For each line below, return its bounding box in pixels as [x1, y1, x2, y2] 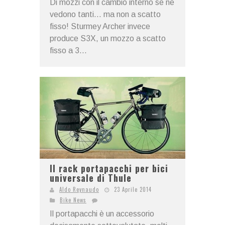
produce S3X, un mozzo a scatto [50, 34, 166, 43]
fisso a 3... [50, 46, 87, 55]
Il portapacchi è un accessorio [50, 209, 154, 218]
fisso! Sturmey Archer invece [50, 22, 150, 31]
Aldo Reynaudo [59, 185, 99, 194]
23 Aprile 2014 [114, 185, 152, 194]
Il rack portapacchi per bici [50, 162, 168, 175]
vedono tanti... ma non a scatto [50, 10, 161, 19]
